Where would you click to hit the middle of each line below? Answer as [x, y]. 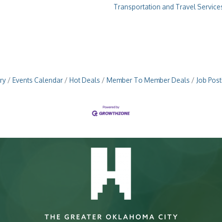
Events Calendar [37, 80]
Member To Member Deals [148, 80]
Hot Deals [84, 80]
